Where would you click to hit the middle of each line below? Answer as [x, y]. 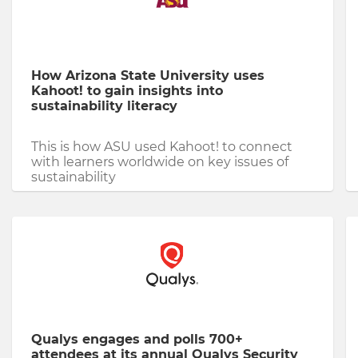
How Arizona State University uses [148, 76]
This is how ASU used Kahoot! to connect [162, 147]
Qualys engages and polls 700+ [137, 339]
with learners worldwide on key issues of [160, 162]
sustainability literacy [104, 106]
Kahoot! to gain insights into [127, 91]
